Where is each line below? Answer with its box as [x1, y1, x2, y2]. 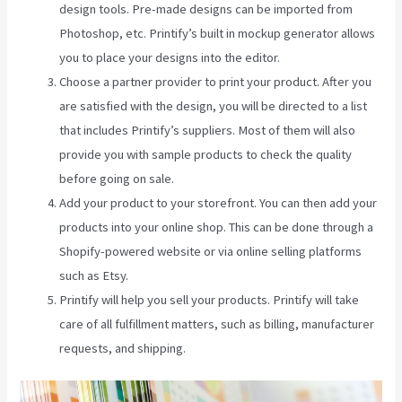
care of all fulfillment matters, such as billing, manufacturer [59, 316, 375, 333]
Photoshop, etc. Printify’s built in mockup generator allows [59, 25, 376, 42]
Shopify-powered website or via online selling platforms [59, 243, 363, 260]
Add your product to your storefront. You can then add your [59, 195, 378, 212]
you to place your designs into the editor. [59, 49, 281, 66]
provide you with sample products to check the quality [59, 146, 353, 163]
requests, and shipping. [59, 340, 187, 357]
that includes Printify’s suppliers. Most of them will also [59, 122, 356, 139]
